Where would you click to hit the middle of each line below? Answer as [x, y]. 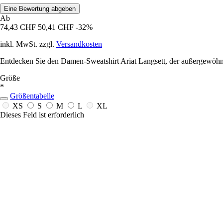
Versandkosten [79, 44]
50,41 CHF [56, 27]
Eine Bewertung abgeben [40, 9]
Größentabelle [32, 96]
